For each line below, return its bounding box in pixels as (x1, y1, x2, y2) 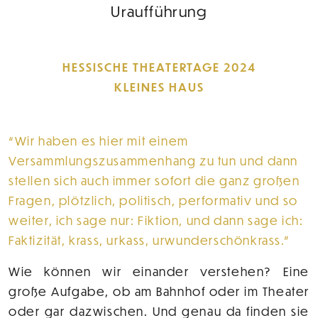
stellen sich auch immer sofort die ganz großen (9, 173, 300, 189)
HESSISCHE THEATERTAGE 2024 (62, 60, 256, 75)
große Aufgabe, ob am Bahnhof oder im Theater (9, 284, 309, 300)
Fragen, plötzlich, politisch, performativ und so (9, 193, 298, 209)
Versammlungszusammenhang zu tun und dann (9, 153, 299, 169)
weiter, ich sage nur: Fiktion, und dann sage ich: (9, 213, 304, 229)
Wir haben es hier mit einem (14, 133, 189, 149)
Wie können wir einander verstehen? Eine (9, 264, 309, 280)
